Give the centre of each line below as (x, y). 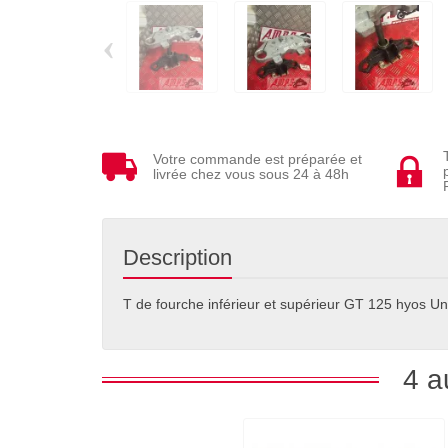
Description (177, 258)
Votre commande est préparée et (257, 158)
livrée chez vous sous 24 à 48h (251, 173)
